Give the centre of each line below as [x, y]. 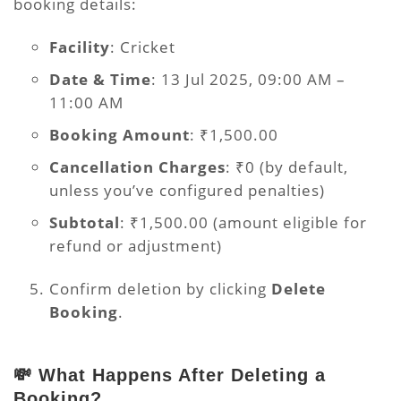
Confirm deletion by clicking [160, 289]
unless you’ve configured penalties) [189, 190]
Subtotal [85, 222]
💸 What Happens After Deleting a [170, 375]
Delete [299, 289]
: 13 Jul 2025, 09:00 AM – [248, 79]
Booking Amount [119, 135]
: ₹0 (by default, [287, 167]
